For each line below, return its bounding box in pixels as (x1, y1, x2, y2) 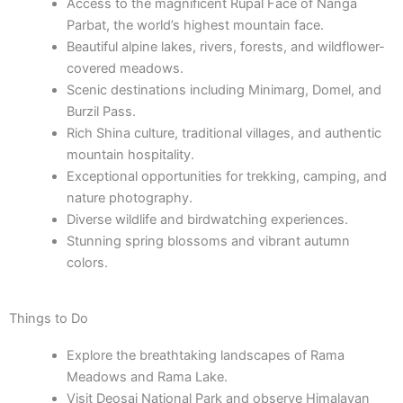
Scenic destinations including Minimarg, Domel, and (66, 82, 381, 98)
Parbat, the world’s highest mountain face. (66, 17, 324, 33)
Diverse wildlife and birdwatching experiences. (66, 211, 348, 228)
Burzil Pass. (66, 103, 136, 120)
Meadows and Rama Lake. (66, 368, 228, 385)
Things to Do (9, 309, 88, 327)
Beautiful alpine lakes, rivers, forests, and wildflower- (66, 39, 385, 55)
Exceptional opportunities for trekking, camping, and (66, 168, 387, 184)
